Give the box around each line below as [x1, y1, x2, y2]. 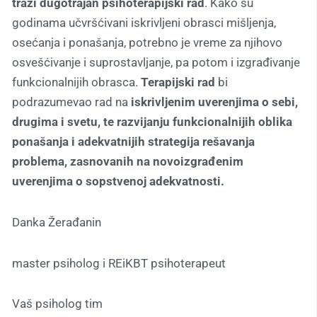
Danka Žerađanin [12, 214, 101, 229]
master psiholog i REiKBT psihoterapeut [12, 255, 226, 270]
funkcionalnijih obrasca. [12, 75, 141, 90]
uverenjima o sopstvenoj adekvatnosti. [12, 174, 224, 189]
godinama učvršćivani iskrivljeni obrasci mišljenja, [12, 16, 276, 30]
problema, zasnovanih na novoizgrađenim [12, 154, 243, 169]
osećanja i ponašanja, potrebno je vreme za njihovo [12, 35, 282, 50]
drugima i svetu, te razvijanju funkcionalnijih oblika [12, 115, 292, 129]
